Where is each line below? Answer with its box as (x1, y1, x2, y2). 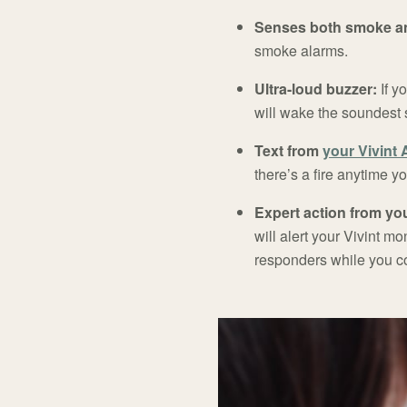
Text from (253, 140, 323, 162)
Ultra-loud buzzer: (253, 78, 377, 100)
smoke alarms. (253, 40, 348, 62)
